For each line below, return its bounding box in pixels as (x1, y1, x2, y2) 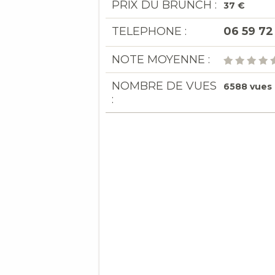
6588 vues (223, 81, 272, 92)
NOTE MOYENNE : (112, 53, 210, 66)
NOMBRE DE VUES (112, 79, 217, 93)
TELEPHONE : (112, 25, 187, 38)
